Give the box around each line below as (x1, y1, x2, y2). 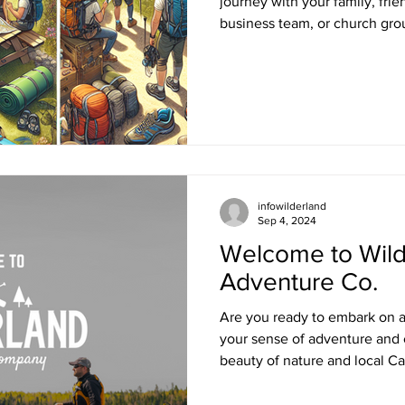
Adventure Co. (220, 267, 378, 296)
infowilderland (258, 199, 326, 212)
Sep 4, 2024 (258, 214, 316, 227)
